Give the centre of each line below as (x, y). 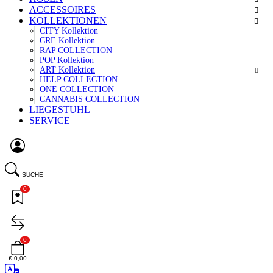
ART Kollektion (67, 69)
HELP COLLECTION (79, 79)
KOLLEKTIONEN (68, 20)
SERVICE (50, 120)
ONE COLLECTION (77, 89)
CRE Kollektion (67, 40)
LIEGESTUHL (60, 109)
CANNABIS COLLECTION (90, 99)
